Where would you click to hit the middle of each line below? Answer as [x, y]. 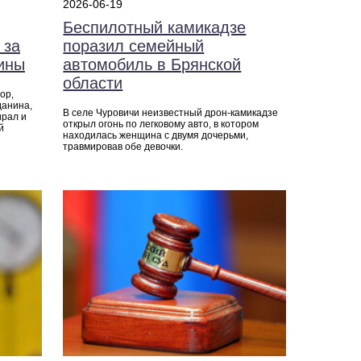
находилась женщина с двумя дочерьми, [156, 135]
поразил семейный [134, 46]
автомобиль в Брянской [152, 64]
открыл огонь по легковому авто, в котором [161, 124]
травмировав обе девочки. [123, 146]
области [93, 83]
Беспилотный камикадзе [155, 27]
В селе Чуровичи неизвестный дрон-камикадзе [171, 112]
